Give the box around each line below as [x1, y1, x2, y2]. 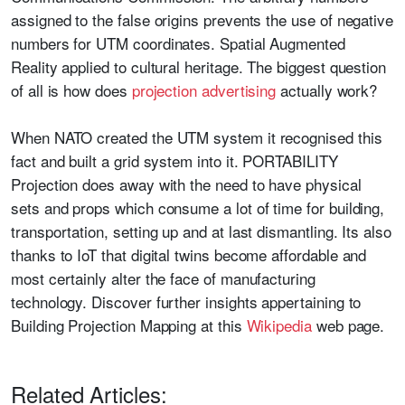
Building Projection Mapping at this [11, 314, 247, 337]
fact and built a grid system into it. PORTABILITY [11, 149, 338, 173]
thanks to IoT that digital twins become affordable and [11, 243, 367, 267]
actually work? [276, 79, 378, 102]
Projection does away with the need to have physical [11, 173, 362, 196]
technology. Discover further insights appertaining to [11, 290, 362, 314]
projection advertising [131, 79, 277, 102]
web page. [311, 314, 385, 337]
